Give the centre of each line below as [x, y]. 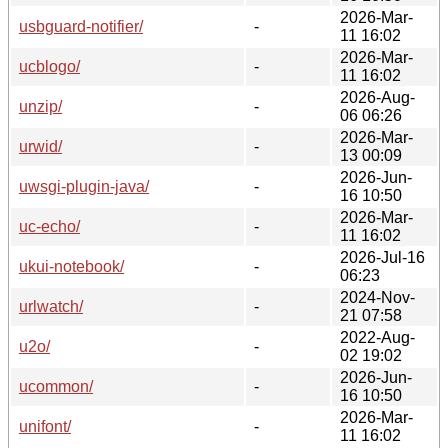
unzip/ [40, 106]
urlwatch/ [51, 306]
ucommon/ [56, 386]
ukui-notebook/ [71, 266]
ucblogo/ [49, 66]
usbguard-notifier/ [81, 26]
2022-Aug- [377, 337]
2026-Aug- [377, 97]
